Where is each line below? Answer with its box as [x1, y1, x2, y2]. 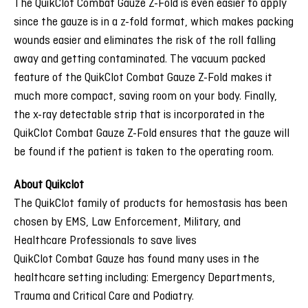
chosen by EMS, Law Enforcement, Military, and [14, 215, 241, 230]
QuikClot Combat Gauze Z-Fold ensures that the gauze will [14, 126, 289, 142]
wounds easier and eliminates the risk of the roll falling [14, 34, 276, 49]
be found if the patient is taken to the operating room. [14, 145, 274, 160]
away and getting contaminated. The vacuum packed [14, 52, 265, 67]
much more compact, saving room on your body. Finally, [14, 89, 277, 104]
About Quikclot [14, 178, 84, 193]
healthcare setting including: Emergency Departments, [14, 271, 275, 286]
